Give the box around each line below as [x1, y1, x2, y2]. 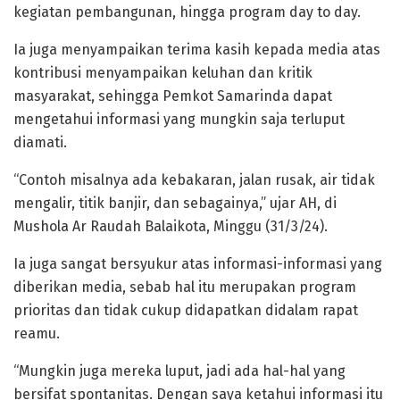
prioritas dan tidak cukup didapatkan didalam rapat [13, 301, 358, 319]
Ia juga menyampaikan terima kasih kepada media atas [13, 40, 380, 58]
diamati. [13, 133, 67, 151]
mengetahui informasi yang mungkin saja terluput [13, 110, 345, 128]
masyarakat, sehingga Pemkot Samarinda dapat [13, 87, 332, 104]
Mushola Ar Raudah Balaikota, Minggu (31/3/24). [13, 217, 328, 235]
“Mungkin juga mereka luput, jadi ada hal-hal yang [13, 362, 346, 379]
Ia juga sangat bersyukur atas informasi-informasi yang [13, 254, 382, 272]
